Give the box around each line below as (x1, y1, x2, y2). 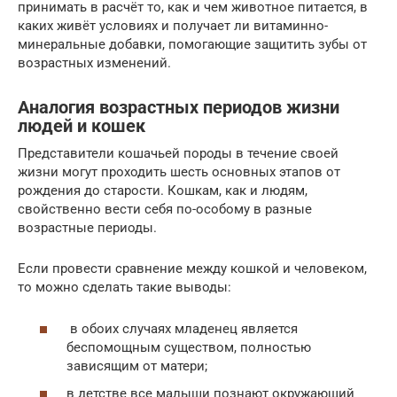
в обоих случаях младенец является (66, 320, 298, 337)
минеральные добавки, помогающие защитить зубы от (18, 36, 367, 52)
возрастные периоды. (18, 220, 157, 236)
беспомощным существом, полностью (66, 339, 311, 355)
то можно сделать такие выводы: (18, 279, 231, 295)
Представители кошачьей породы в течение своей (18, 145, 339, 161)
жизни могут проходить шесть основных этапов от (18, 164, 340, 180)
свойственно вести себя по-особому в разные (18, 201, 312, 217)
